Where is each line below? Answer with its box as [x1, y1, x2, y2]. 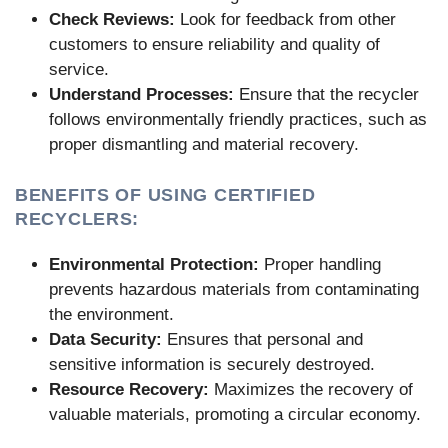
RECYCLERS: [15, 208, 140, 229]
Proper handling [259, 255, 381, 275]
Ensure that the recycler [234, 85, 419, 105]
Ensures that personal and [162, 330, 363, 350]
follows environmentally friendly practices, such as [49, 110, 427, 130]
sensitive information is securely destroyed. [49, 355, 375, 375]
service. [49, 60, 109, 80]
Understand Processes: [49, 85, 234, 105]
